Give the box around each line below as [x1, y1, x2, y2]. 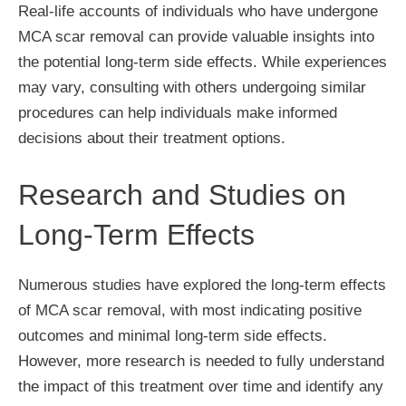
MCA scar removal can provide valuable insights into [18, 28, 374, 45]
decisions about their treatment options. [18, 130, 285, 147]
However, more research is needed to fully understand [18, 352, 384, 370]
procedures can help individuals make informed [18, 104, 337, 121]
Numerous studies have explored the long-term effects [18, 275, 386, 294]
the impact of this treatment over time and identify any [18, 377, 383, 395]
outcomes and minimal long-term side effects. [18, 326, 327, 344]
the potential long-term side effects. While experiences [18, 53, 387, 71]
